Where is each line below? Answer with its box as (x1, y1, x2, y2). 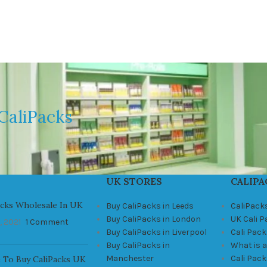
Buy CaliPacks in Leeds (105, 200, 194, 211)
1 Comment (25, 216, 69, 227)
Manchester (105, 253, 154, 263)
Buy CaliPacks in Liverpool (105, 226, 207, 237)
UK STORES (105, 175, 162, 187)
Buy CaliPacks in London (105, 213, 201, 224)
